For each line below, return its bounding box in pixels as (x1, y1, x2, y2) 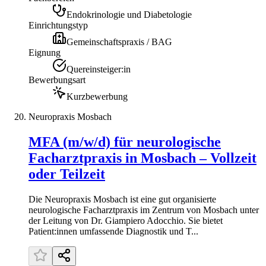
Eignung (28, 47, 61, 58)
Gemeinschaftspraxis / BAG (66, 37, 172, 47)
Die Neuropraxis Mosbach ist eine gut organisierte (28, 194, 216, 205)
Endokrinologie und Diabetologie (66, 9, 192, 20)
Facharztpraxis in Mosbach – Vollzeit (28, 150, 256, 166)
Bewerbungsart (28, 75, 85, 85)
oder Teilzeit (28, 166, 105, 182)
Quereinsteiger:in (66, 64, 131, 75)
